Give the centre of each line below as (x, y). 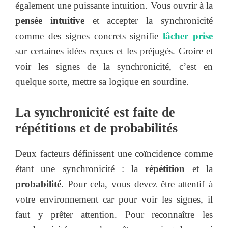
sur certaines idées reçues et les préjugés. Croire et (114, 51)
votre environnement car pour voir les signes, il (114, 199)
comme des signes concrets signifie (89, 36)
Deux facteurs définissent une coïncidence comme (114, 153)
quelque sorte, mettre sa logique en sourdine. (102, 82)
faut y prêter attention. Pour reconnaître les (114, 214)
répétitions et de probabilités (96, 128)
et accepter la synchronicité (149, 21)
